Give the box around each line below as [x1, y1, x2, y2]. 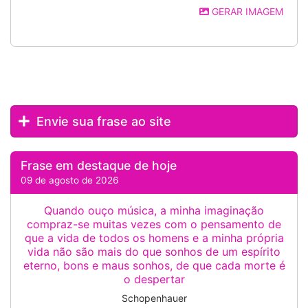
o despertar [123, 272, 185, 286]
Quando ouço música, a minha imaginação [44, 203, 264, 217]
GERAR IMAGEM [209, 5, 283, 17]
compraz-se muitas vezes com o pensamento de [27, 217, 281, 231]
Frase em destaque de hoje [21, 158, 177, 173]
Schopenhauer [121, 292, 187, 304]
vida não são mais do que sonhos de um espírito [27, 245, 280, 258]
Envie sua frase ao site [33, 114, 171, 129]
